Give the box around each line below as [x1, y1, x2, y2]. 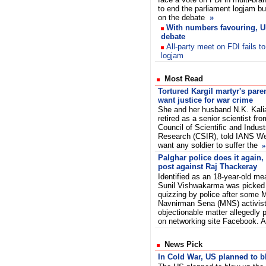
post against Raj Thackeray [158, 162, 257, 171]
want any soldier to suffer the [158, 141, 260, 150]
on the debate [158, 13, 210, 22]
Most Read [160, 74, 203, 83]
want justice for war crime [158, 96, 253, 104]
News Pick [160, 240, 202, 249]
